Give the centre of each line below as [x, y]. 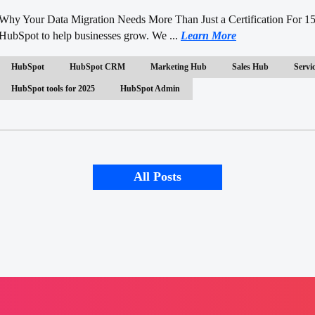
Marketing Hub [179, 66]
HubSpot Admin [150, 88]
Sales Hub [250, 66]
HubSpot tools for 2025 [53, 88]
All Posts [157, 177]
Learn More [208, 35]
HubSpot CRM [97, 66]
